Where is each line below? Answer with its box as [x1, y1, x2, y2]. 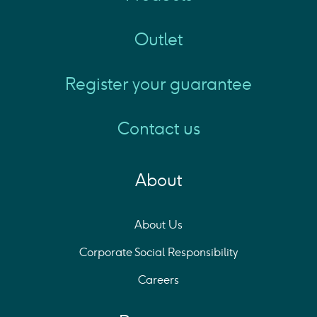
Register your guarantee [65, 73, 252, 94]
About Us [134, 217, 183, 231]
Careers [138, 272, 179, 287]
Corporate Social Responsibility [79, 245, 238, 259]
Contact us [117, 117, 200, 139]
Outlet [134, 28, 183, 50]
